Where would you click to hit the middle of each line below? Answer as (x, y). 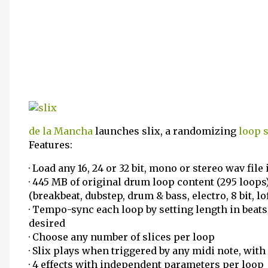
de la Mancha (61, 131)
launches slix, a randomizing (166, 131)
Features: (51, 145)
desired (47, 223)
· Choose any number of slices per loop (122, 237)
